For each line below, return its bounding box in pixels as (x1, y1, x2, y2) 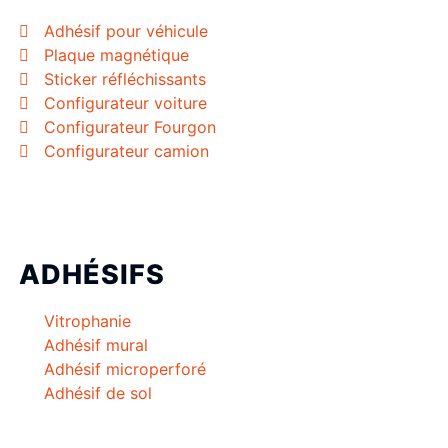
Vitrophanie (44, 311, 131, 332)
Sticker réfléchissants (44, 69, 206, 90)
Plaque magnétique (44, 45, 189, 66)
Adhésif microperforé (44, 359, 206, 380)
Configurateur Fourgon (44, 117, 216, 138)
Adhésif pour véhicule (44, 21, 208, 42)
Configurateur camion (44, 141, 209, 162)
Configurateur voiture (44, 93, 207, 114)
